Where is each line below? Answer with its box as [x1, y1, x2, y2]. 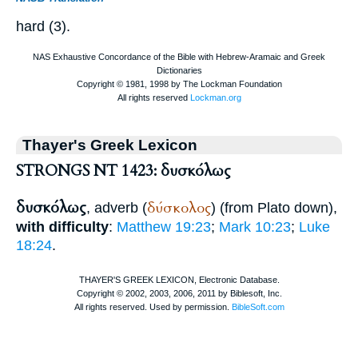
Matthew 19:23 [117, 218, 211, 235]
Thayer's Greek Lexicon [22, 135, 197, 153]
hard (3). [16, 18, 70, 34]
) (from [211, 199, 257, 216]
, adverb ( [86, 199, 147, 216]
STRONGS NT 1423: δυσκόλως [16, 160, 231, 181]
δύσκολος [147, 197, 211, 218]
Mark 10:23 [219, 218, 291, 235]
